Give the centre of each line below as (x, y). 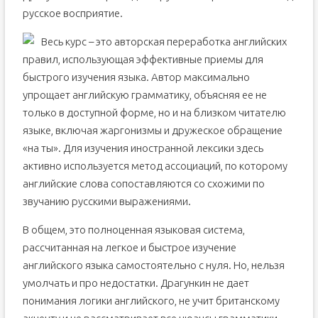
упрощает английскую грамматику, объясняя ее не (144, 95)
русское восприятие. (72, 13)
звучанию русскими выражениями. (106, 201)
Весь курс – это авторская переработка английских (164, 42)
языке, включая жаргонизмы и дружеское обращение (152, 130)
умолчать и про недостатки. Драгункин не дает (136, 283)
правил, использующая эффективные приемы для (143, 59)
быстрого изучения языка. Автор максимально (136, 77)
